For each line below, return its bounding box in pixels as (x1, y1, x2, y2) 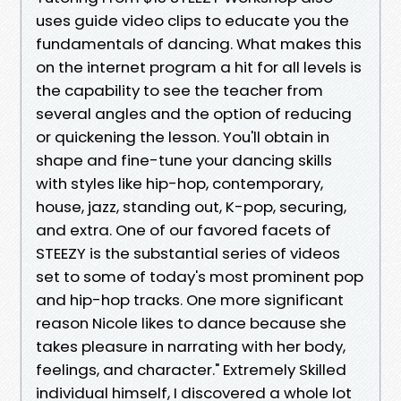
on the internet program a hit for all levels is (36, 55, 362, 78)
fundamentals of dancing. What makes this (36, 32, 362, 55)
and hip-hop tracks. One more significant (36, 288, 344, 311)
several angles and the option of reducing (36, 102, 352, 124)
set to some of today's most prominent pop (36, 265, 363, 287)
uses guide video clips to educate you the (36, 9, 349, 31)
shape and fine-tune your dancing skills (36, 149, 332, 171)
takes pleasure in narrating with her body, (36, 335, 346, 357)
